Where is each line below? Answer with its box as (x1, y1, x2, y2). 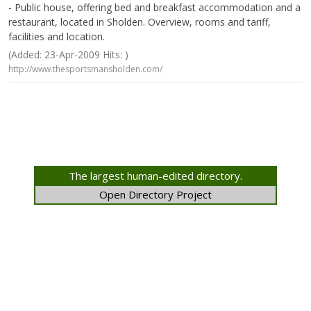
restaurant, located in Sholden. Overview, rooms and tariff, (8, 15, 271, 28)
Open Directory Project (99, 187, 212, 201)
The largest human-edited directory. (69, 169, 242, 183)
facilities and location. (8, 30, 105, 43)
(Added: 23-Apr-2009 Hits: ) (8, 48, 128, 61)
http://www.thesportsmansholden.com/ (8, 63, 162, 75)
